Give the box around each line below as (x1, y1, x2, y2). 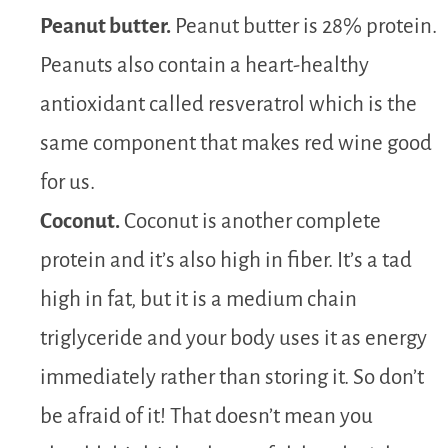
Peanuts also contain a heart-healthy (40, 53, 369, 77)
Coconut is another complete (120, 209, 381, 233)
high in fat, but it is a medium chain (40, 287, 357, 311)
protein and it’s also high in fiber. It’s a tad (40, 248, 412, 272)
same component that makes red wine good (40, 131, 432, 155)
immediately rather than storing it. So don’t (40, 365, 424, 389)
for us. (40, 170, 95, 194)
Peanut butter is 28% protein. (171, 14, 437, 38)
